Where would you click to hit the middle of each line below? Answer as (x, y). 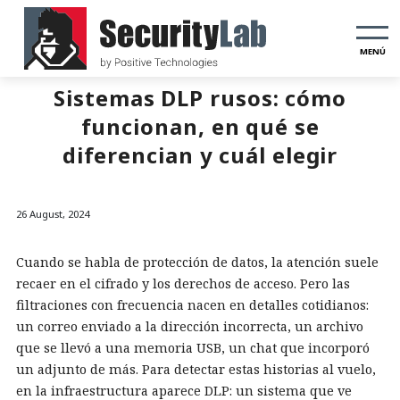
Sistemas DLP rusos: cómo (200, 98)
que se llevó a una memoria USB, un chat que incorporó (193, 348)
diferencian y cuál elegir (200, 155)
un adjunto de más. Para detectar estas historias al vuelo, (196, 369)
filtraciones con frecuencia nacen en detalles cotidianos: (192, 305)
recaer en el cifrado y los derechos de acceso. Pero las (183, 283)
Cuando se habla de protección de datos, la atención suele (197, 262)
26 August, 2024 (53, 214)
